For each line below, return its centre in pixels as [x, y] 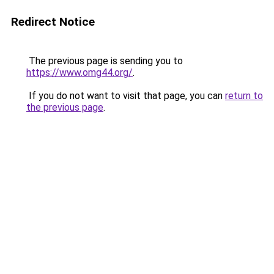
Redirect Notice [53, 22]
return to [244, 96]
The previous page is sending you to [105, 61]
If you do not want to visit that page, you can [126, 96]
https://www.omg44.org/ [80, 72]
